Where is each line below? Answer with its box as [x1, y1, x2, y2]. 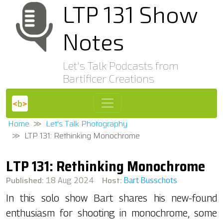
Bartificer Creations [63, 72, 155, 85]
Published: [6, 174, 44, 187]
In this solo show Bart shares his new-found [6, 192, 217, 204]
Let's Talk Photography [46, 117, 127, 130]
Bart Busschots [124, 175, 177, 185]
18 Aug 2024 [46, 175, 94, 185]
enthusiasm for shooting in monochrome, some [6, 207, 217, 219]
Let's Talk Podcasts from [63, 59, 179, 72]
